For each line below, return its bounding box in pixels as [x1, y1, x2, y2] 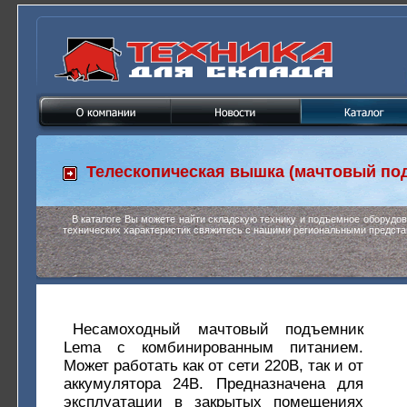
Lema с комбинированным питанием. [64, 339, 363, 356]
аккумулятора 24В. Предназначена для [64, 375, 363, 392]
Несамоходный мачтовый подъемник [73, 321, 363, 338]
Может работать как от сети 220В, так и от [64, 357, 363, 374]
